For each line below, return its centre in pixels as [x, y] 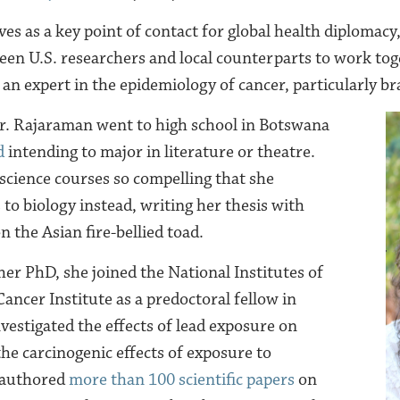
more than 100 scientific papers [182, 379]
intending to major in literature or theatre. [160, 152]
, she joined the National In [152, 272]
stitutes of [286, 272]
